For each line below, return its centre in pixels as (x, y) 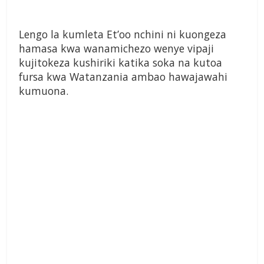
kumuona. (44, 91)
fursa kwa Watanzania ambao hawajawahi (123, 77)
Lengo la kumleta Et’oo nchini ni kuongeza (124, 34)
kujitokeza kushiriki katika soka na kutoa (121, 63)
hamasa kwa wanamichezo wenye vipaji (116, 49)
